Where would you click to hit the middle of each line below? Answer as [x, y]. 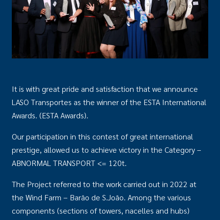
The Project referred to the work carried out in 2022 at [104, 184]
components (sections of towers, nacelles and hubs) [101, 210]
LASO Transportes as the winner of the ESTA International [109, 102]
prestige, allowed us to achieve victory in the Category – [107, 150]
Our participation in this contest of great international [102, 136]
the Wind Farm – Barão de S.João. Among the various [101, 197]
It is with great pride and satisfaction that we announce [105, 89]
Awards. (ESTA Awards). [50, 115]
